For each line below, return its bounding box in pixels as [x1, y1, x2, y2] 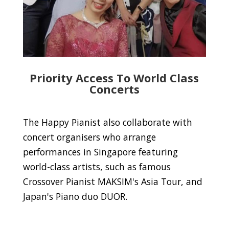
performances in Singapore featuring [22, 146, 178, 158]
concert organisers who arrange [22, 131, 156, 144]
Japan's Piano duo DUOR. [22, 190, 127, 203]
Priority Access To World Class [30, 70, 199, 86]
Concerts [89, 81, 140, 97]
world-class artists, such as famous [22, 161, 171, 173]
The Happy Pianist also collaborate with [22, 116, 192, 129]
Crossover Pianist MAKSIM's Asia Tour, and [22, 175, 202, 188]
